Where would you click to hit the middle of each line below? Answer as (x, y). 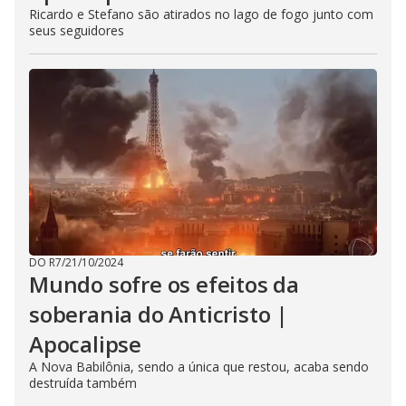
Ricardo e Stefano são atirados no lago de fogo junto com (201, 14)
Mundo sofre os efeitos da (164, 284)
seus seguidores (77, 30)
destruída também (83, 383)
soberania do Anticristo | (159, 314)
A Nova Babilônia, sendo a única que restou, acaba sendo (199, 367)
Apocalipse (86, 344)
